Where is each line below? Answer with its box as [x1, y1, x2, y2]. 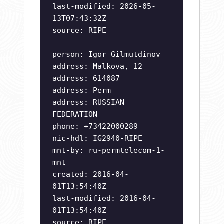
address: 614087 [52, 74, 120, 83]
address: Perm [52, 86, 111, 95]
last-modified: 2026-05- [52, 2, 156, 11]
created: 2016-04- [52, 170, 129, 179]
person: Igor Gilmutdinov [52, 50, 160, 59]
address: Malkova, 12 [52, 62, 142, 71]
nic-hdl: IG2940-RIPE [52, 134, 142, 143]
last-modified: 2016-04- [52, 194, 156, 203]
